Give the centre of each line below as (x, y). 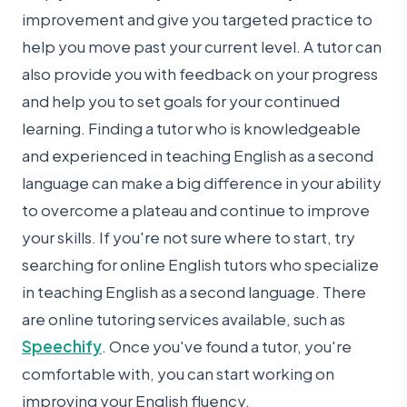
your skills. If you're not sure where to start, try (189, 238)
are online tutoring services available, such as (184, 319)
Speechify (62, 347)
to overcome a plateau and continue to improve (196, 210)
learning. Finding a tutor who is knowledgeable (191, 129)
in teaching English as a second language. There (194, 292)
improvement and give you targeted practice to (197, 20)
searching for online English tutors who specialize (200, 265)
